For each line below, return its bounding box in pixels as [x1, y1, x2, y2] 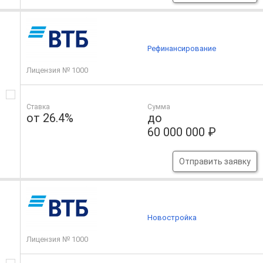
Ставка [26, 103, 50, 112]
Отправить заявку [178, 157, 251, 167]
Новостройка [147, 213, 197, 222]
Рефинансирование [147, 43, 217, 53]
